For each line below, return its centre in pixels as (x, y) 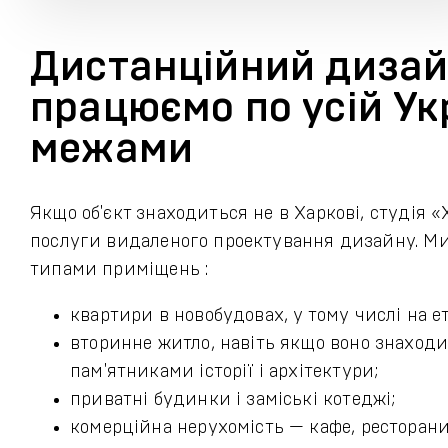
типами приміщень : (119, 270)
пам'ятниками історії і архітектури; (224, 372)
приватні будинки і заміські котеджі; (233, 400)
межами (112, 149)
